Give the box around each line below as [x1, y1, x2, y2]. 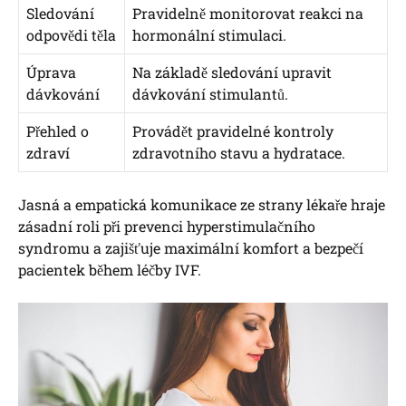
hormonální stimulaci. [132, 25, 286, 45]
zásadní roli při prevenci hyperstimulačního [18, 217, 315, 237]
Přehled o [26, 121, 89, 141]
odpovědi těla [26, 25, 116, 45]
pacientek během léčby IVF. [18, 260, 201, 280]
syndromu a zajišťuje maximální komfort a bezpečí [18, 238, 363, 258]
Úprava [26, 63, 76, 82]
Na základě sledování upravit [132, 63, 332, 82]
